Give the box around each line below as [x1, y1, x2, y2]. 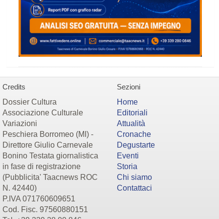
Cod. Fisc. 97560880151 [2, 205, 88, 214]
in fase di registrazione [2, 162, 81, 171]
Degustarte [117, 141, 155, 150]
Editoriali [117, 109, 148, 117]
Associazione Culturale [2, 109, 83, 117]
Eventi [117, 152, 139, 160]
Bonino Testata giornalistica [2, 152, 98, 160]
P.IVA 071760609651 [2, 195, 75, 203]
